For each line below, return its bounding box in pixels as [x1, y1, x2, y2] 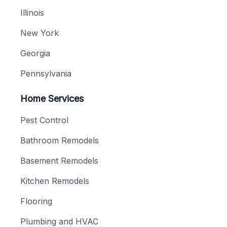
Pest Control [20, 115, 68, 126]
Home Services [20, 93, 84, 104]
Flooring [20, 196, 52, 207]
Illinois [20, 8, 44, 18]
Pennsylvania [20, 68, 71, 79]
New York [20, 28, 59, 39]
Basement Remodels [20, 156, 98, 166]
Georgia [20, 48, 50, 59]
